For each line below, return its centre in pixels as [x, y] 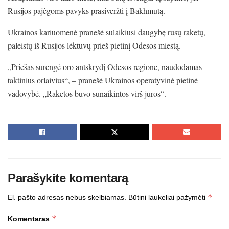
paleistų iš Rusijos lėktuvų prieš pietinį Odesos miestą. [94, 45]
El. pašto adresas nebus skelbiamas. [67, 197]
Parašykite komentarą [68, 178]
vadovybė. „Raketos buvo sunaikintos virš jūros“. [87, 93]
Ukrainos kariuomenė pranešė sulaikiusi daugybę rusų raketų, [107, 32]
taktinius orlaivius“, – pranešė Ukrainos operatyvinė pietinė [103, 80]
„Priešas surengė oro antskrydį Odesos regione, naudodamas [105, 66]
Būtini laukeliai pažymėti [168, 197]
